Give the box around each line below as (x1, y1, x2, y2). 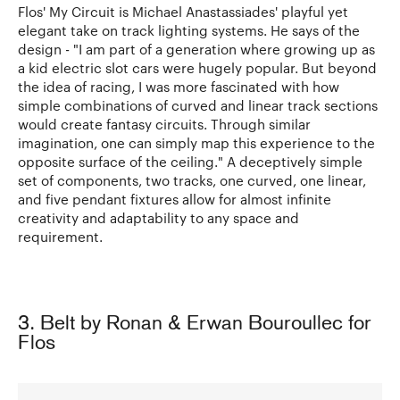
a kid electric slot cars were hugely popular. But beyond (18, 59, 377, 76)
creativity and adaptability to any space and (18, 209, 299, 226)
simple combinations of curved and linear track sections (18, 96, 378, 113)
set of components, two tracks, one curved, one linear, (18, 171, 366, 188)
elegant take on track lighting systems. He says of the (18, 21, 360, 38)
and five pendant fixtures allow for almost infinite (18, 190, 331, 207)
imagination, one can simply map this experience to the (18, 134, 375, 151)
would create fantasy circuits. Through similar (18, 115, 311, 132)
